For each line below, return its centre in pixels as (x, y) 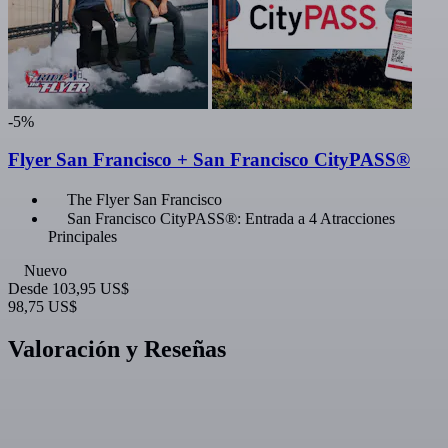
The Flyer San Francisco (144, 200)
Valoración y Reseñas (117, 349)
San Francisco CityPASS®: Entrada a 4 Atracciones (231, 219)
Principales (82, 237)
